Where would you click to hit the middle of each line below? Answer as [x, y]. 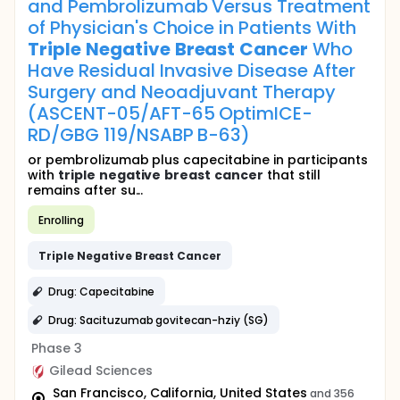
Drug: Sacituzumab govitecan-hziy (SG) [158, 320]
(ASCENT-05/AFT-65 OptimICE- [171, 113]
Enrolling [61, 220]
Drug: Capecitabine [102, 291]
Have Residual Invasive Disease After [192, 71]
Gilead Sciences [101, 371]
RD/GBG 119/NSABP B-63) [139, 135]
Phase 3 [57, 348]
